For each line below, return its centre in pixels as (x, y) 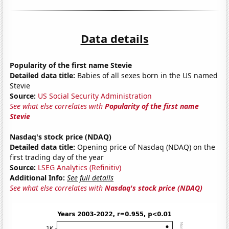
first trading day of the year (57, 157)
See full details (90, 177)
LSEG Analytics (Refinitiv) (80, 167)
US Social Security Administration (95, 96)
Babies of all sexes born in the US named (147, 75)
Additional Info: (38, 177)
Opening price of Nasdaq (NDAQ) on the (145, 147)
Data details (114, 38)
